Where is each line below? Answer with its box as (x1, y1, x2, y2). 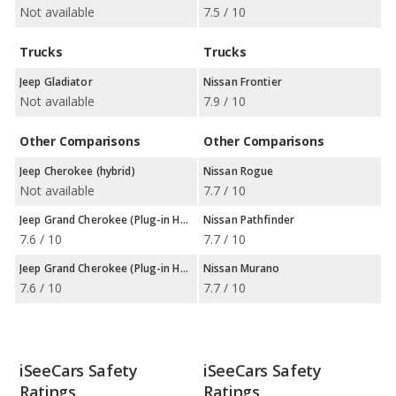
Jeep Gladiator (19, 74, 93, 89)
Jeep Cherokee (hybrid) (19, 164, 135, 179)
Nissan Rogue (203, 164, 274, 179)
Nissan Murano (203, 261, 280, 276)
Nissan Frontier (203, 74, 282, 89)
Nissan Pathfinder (203, 212, 295, 227)
